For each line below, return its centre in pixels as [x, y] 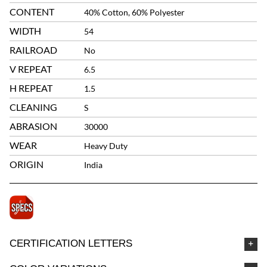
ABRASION [34, 126]
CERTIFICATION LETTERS [71, 243]
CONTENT [32, 12]
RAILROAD [34, 50]
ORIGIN [27, 164]
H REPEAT [31, 88]
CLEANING [34, 107]
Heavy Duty [106, 146]
